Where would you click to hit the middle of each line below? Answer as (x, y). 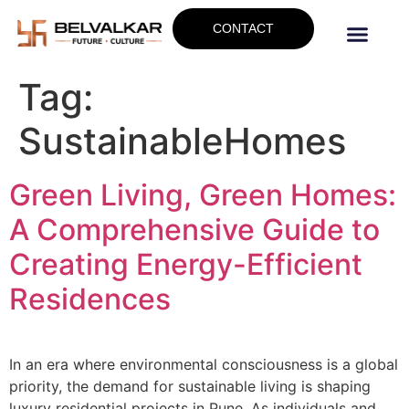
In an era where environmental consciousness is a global (204, 365)
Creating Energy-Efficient (186, 265)
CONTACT (243, 28)
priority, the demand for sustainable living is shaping (190, 387)
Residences (90, 299)
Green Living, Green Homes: (203, 195)
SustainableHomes (182, 142)
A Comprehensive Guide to (194, 230)
